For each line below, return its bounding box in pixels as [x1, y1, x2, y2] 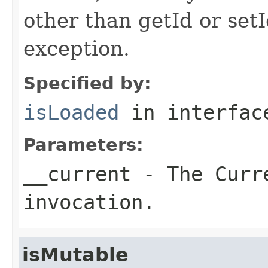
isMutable [22, 243, 129, 266]
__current [23, 162, 131, 186]
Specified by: [23, 72, 151, 93]
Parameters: [23, 134, 144, 155]
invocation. [23, 190, 155, 214]
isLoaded [23, 100, 119, 124]
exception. [23, 36, 130, 60]
